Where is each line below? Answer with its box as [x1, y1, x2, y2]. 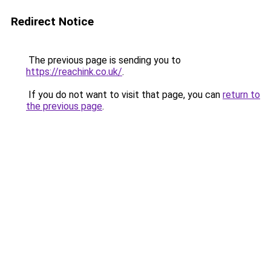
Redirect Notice [11, 15, 94, 28]
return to [223, 89, 260, 100]
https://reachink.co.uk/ [26, 66, 122, 77]
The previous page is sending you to [26, 54, 181, 66]
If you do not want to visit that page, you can [26, 89, 223, 100]
